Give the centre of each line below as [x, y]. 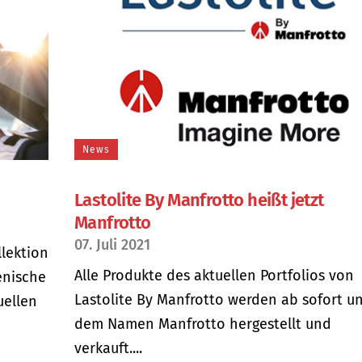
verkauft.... [108, 348]
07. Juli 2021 [112, 244]
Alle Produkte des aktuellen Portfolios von [214, 275]
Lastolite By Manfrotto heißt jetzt [199, 200]
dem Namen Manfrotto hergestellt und [203, 324]
